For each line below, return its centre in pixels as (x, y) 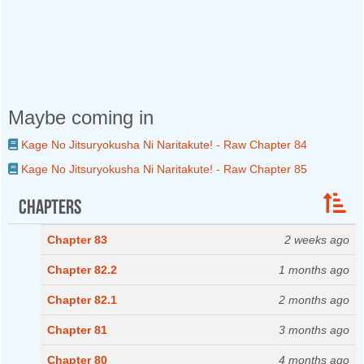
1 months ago (314, 270)
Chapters (50, 204)
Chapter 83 (77, 240)
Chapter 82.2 (82, 270)
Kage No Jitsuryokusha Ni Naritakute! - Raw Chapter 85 (162, 169)
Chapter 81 (77, 330)
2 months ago (314, 300)
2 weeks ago (317, 240)
